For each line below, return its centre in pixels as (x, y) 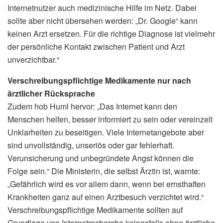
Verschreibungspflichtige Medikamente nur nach (99, 80)
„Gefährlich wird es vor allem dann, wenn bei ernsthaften (107, 184)
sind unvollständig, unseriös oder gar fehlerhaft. (91, 145)
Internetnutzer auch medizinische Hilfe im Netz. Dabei (102, 7)
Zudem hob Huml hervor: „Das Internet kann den (92, 106)
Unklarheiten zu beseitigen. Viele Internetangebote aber (106, 132)
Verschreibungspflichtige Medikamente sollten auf (95, 210)
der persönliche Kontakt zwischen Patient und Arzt (96, 46)
